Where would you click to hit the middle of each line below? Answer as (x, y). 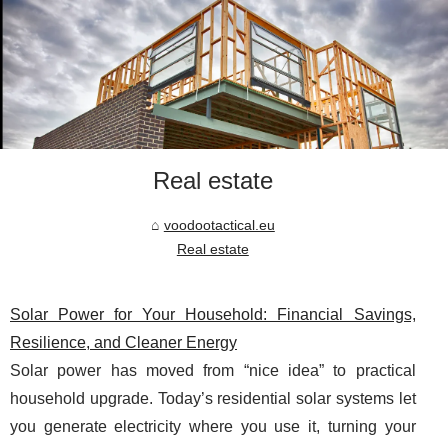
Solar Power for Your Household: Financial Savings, (213, 314)
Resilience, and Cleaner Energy (123, 342)
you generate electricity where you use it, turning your (213, 426)
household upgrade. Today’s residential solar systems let (213, 398)
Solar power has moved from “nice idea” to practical (213, 370)
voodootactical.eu (219, 224)
